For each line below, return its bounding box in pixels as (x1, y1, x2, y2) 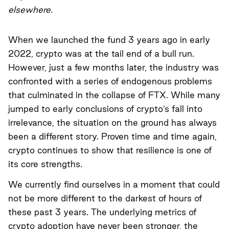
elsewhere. (8, 5, 53, 14)
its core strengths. (8, 158, 82, 169)
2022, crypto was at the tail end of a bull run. (8, 48, 194, 58)
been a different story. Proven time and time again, (8, 131, 217, 141)
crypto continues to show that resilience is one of (8, 145, 212, 155)
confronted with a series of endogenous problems (8, 76, 212, 86)
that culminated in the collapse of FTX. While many (8, 89, 220, 100)
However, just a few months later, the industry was (8, 62, 219, 72)
